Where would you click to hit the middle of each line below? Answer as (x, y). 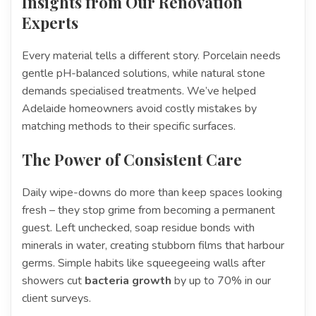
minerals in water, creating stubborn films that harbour (153, 245)
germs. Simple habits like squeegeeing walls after (144, 263)
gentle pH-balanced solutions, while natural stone (144, 73)
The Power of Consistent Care (132, 159)
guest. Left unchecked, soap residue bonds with (138, 227)
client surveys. (56, 298)
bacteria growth (128, 280)
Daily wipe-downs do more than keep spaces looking (152, 192)
